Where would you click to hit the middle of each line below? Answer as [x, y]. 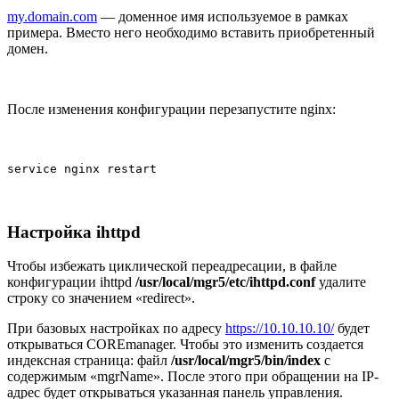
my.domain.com [52, 16]
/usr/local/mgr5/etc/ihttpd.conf [225, 282]
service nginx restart [82, 168]
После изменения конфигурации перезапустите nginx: [171, 109]
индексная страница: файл [89, 361]
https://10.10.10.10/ [280, 329]
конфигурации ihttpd [71, 282]
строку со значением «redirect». [101, 298]
